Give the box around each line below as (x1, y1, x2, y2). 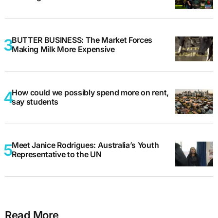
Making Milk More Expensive (12, 44, 115, 54)
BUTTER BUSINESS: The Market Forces (12, 35, 153, 45)
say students (12, 97, 59, 107)
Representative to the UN (12, 149, 102, 160)
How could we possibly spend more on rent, (12, 88, 169, 98)
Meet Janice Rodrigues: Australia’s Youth (12, 140, 159, 150)
